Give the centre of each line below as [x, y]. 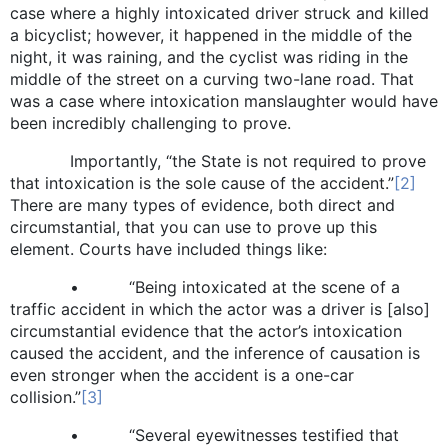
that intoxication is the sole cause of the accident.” [202, 182]
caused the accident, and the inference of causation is [215, 352]
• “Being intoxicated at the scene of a [205, 286]
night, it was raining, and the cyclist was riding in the [209, 56]
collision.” [45, 396]
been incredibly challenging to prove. [150, 122]
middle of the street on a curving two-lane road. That [212, 78]
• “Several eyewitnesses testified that [204, 434]
